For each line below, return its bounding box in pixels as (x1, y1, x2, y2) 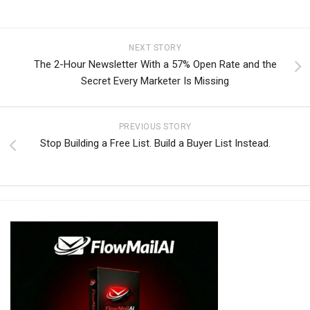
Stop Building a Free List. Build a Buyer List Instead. (39, 136, 271, 149)
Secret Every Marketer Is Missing (81, 74, 229, 87)
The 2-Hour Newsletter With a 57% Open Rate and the (33, 57, 277, 71)
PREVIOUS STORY (118, 121, 192, 131)
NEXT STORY (129, 42, 181, 53)
